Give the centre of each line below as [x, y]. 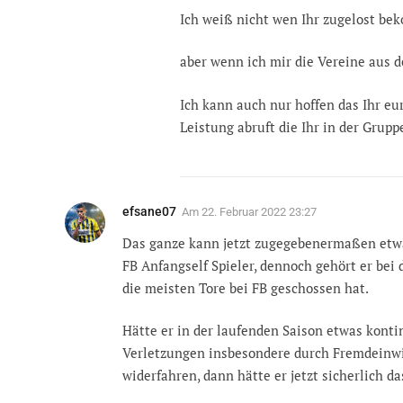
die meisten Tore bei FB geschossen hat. [246, 287]
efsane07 [149, 211]
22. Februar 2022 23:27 [259, 211]
